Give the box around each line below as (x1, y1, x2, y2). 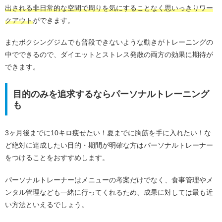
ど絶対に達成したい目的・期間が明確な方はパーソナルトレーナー (5, 141, 213, 150)
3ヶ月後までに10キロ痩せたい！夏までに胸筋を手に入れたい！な (5, 129, 211, 137)
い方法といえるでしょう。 (5, 200, 88, 209)
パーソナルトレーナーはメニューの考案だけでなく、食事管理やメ (5, 175, 213, 184)
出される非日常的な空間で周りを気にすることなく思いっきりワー (5, 3, 213, 12)
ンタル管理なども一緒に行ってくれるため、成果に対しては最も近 (5, 188, 213, 196)
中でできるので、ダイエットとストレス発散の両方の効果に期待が (5, 51, 213, 59)
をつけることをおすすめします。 (5, 154, 109, 162)
